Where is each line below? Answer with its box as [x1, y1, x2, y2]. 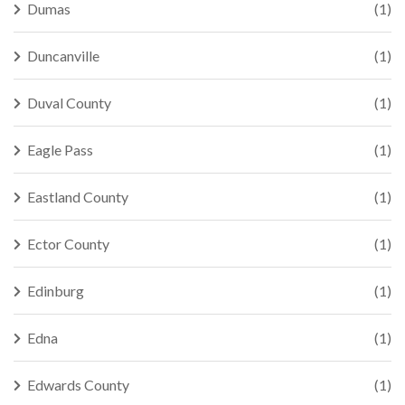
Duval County [27, 94, 111, 111]
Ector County [27, 235, 109, 252]
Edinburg [27, 282, 84, 299]
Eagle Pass [27, 141, 93, 158]
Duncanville [27, 47, 99, 64]
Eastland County [27, 188, 128, 205]
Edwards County [27, 376, 129, 393]
